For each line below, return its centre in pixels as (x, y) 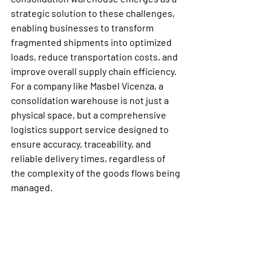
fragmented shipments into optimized (92, 42)
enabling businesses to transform (83, 28)
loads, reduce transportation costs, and (95, 57)
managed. (32, 187)
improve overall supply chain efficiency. (94, 71)
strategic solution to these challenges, (94, 13)
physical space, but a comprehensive (90, 115)
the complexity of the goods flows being (96, 173)
